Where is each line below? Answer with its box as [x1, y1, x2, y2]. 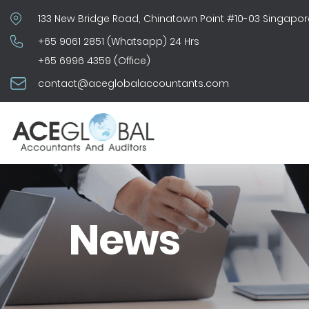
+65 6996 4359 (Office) [38, 54, 150, 68]
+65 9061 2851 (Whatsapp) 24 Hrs [38, 34, 199, 48]
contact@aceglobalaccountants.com [38, 77, 229, 90]
